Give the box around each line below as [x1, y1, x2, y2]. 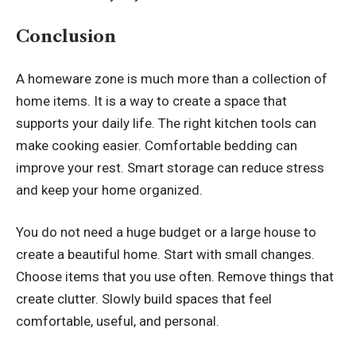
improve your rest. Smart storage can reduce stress [16, 159, 324, 176]
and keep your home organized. [16, 181, 203, 198]
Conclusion [16, 26, 116, 47]
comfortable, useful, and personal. [16, 313, 219, 330]
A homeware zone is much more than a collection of [16, 70, 327, 87]
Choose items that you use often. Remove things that [16, 269, 334, 285]
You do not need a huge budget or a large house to [16, 224, 316, 241]
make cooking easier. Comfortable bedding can [16, 137, 297, 153]
